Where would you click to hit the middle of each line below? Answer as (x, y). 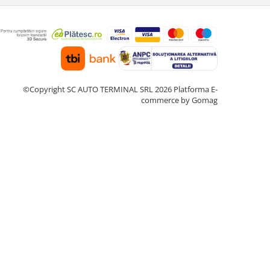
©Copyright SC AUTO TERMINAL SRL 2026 (98, 89)
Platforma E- (196, 89)
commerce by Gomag (179, 100)
